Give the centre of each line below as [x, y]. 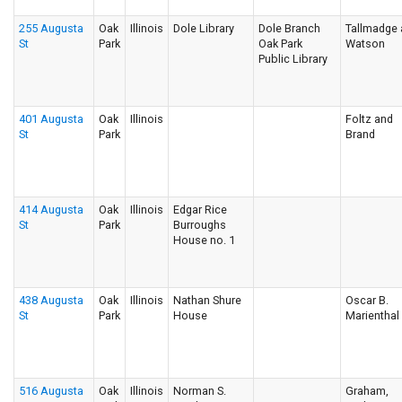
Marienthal [372, 315]
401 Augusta [51, 118]
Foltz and [369, 118]
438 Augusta [51, 300]
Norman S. [200, 390]
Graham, [367, 390]
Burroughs [200, 224]
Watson [365, 43]
